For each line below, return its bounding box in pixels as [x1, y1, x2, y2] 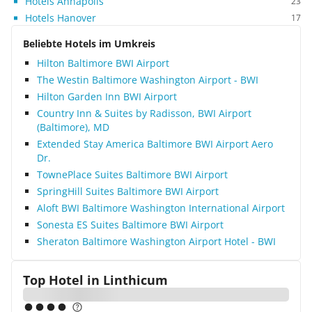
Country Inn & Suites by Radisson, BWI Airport [37, 107, 251, 120]
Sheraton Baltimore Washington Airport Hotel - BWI [37, 235, 276, 248]
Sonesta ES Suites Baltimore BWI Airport [37, 218, 224, 231]
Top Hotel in [23, 272, 100, 288]
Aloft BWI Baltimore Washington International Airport [37, 201, 285, 214]
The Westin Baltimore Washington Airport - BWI [37, 73, 258, 86]
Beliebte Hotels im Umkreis [23, 37, 155, 50]
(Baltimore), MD [37, 120, 109, 134]
